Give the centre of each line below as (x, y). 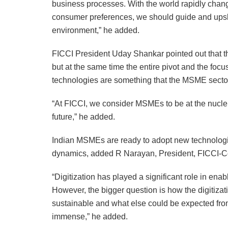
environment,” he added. (96, 31)
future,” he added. (83, 117)
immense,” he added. (90, 217)
